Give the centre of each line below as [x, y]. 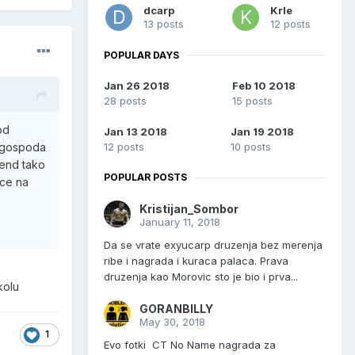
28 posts [125, 101]
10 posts [251, 147]
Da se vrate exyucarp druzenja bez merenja [213, 245]
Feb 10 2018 [263, 86]
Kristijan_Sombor [189, 209]
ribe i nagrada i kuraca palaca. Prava [196, 261]
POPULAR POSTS [145, 177]
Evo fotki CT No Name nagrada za [190, 345]
